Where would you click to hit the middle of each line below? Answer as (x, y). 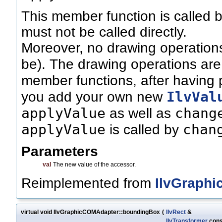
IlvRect (176, 212)
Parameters (60, 152)
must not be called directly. (104, 32)
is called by (144, 130)
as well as (140, 113)
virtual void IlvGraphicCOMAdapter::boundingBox (90, 212)
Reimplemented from (88, 183)
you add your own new (94, 97)
